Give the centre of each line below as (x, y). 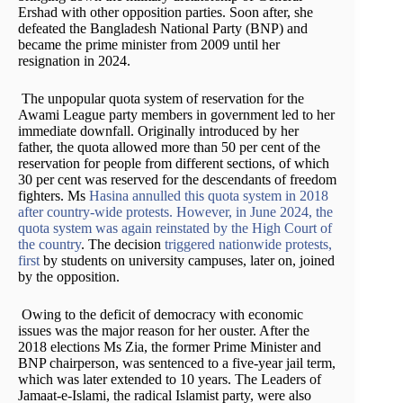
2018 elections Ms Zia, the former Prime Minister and (170, 346)
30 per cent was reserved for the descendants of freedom (177, 179)
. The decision (123, 244)
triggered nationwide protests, (248, 244)
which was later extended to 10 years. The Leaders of (170, 379)
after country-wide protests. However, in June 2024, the (175, 211)
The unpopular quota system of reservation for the (161, 98)
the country (49, 244)
